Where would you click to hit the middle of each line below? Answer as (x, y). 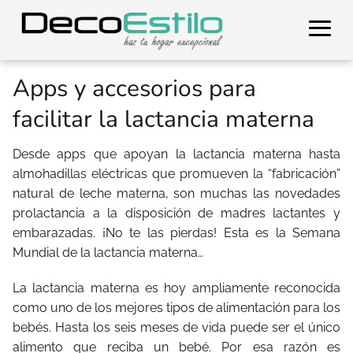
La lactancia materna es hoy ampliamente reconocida (176, 288)
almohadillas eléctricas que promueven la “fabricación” (176, 174)
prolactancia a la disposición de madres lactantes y (176, 213)
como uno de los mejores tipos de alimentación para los (176, 308)
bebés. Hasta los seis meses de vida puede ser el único (176, 327)
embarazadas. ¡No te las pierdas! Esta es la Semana (176, 233)
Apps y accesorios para (134, 89)
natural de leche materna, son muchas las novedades (176, 193)
